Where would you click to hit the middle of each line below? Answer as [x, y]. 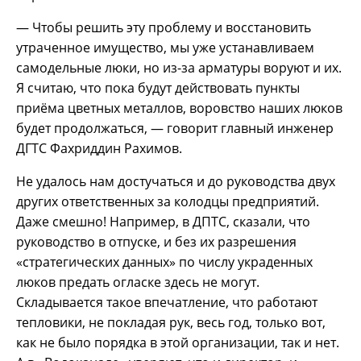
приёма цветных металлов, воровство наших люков [179, 108]
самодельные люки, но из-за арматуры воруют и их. [179, 68]
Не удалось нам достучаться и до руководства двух [176, 182]
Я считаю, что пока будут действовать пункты [158, 88]
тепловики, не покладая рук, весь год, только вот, [171, 323]
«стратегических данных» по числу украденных [164, 262]
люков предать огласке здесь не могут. [138, 282]
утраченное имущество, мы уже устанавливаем [165, 48]
